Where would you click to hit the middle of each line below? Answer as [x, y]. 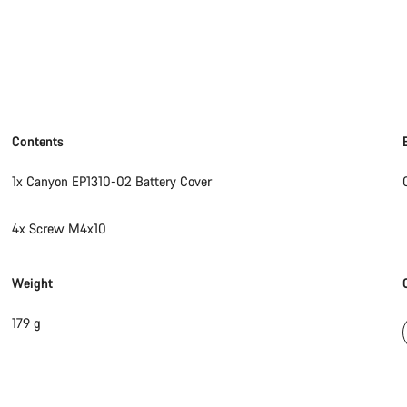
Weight [33, 283]
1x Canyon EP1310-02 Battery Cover [112, 182]
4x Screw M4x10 [60, 229]
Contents [38, 142]
